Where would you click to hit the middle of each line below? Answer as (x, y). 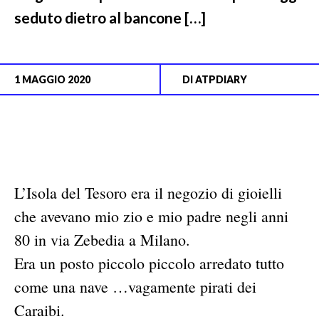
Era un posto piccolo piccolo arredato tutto (149, 263)
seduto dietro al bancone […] (110, 17)
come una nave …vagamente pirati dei (135, 286)
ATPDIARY (221, 79)
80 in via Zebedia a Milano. (102, 239)
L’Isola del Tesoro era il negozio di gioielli (148, 192)
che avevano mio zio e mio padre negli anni (151, 216)
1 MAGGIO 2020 (52, 79)
